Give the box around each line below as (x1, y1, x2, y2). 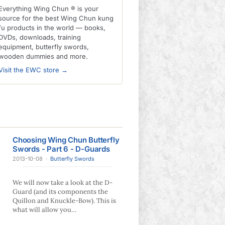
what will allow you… (13, 205, 76, 214)
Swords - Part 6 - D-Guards (13, 144, 110, 154)
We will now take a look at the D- (13, 178, 113, 187)
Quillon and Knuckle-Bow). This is (13, 196, 116, 205)
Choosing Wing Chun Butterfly (13, 135, 120, 145)
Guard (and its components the (13, 187, 108, 196)
